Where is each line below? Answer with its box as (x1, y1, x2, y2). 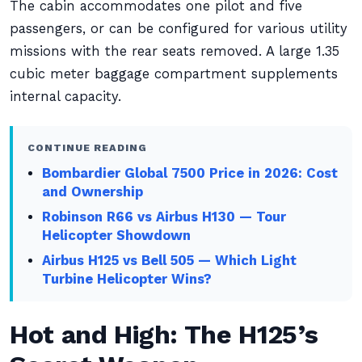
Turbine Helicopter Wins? (42, 271, 213, 287)
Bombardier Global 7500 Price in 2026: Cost (42, 166, 339, 181)
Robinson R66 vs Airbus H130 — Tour (42, 209, 287, 225)
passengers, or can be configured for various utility (10, 21, 347, 36)
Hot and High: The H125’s (10, 319, 318, 350)
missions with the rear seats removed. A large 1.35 (10, 44, 339, 59)
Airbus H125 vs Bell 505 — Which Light (42, 253, 297, 268)
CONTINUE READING (27, 141, 147, 154)
